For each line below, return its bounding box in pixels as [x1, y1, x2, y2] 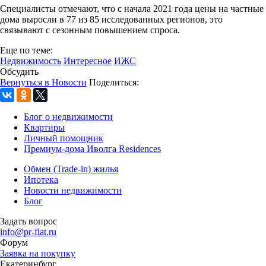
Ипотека [24, 174, 58, 185]
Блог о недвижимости [24, 111, 113, 122]
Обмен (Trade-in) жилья [24, 163, 118, 174]
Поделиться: [89, 77, 139, 87]
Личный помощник [24, 132, 103, 143]
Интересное [64, 55, 112, 66]
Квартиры [24, 122, 65, 132]
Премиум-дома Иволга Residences [24, 143, 161, 154]
